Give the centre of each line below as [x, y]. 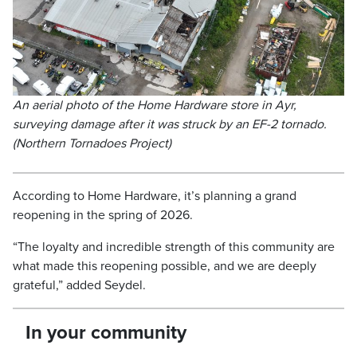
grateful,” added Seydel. [79, 285]
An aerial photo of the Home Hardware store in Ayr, [155, 105]
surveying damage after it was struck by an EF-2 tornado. [170, 124]
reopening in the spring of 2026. [103, 215]
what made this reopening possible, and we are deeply [165, 266]
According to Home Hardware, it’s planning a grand [155, 196]
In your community [106, 332]
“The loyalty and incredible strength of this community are [174, 247]
